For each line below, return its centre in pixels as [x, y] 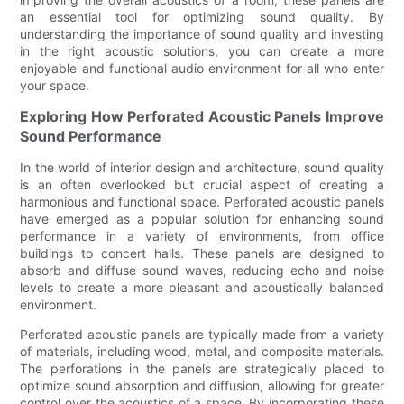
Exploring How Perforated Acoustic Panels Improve [202, 116]
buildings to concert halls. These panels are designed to [202, 252]
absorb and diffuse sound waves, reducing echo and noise [202, 270]
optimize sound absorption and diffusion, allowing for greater [202, 385]
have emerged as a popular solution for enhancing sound [202, 218]
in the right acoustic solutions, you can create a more [202, 50]
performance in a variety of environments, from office [202, 235]
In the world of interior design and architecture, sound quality [202, 167]
